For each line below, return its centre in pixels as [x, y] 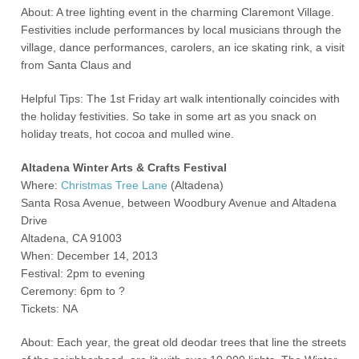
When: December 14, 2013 [90, 256]
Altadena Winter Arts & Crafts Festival [124, 167]
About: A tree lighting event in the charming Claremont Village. [178, 12]
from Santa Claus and [77, 65]
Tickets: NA [50, 309]
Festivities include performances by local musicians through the [182, 30]
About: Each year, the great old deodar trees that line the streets [184, 342]
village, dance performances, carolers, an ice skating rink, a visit [183, 47]
